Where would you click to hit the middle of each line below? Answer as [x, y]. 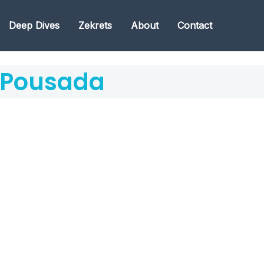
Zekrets [95, 25]
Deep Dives [34, 25]
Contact [195, 25]
